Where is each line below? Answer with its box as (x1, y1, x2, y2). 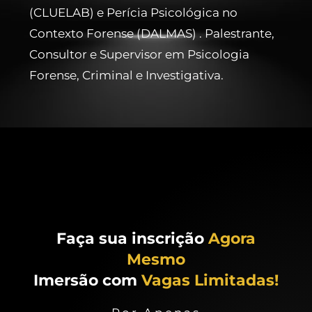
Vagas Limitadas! (141, 270, 279, 290)
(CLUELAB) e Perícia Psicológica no (29, 5, 238, 19)
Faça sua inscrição (56, 228, 208, 248)
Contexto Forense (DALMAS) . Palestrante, (29, 26, 275, 40)
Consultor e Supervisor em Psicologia (29, 47, 250, 61)
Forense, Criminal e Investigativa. (29, 68, 224, 82)
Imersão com (33, 270, 141, 290)
